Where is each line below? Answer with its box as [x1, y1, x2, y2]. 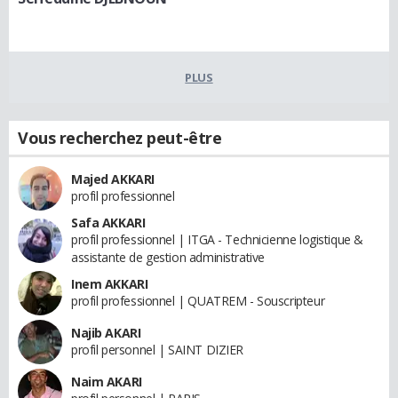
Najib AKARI [71, 323, 141, 341]
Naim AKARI [71, 372, 142, 390]
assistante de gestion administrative [71, 248, 265, 266]
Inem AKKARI [71, 275, 148, 292]
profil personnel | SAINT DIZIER [71, 340, 243, 358]
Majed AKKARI [71, 170, 155, 187]
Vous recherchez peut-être [18, 126, 222, 148]
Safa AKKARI [71, 213, 146, 231]
